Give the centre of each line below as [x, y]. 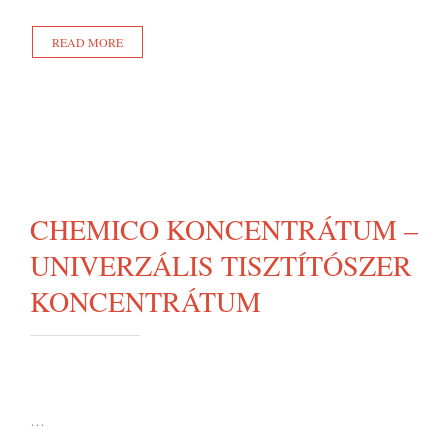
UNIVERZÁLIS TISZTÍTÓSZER [221, 265]
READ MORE [87, 42]
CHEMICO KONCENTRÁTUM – [224, 229]
